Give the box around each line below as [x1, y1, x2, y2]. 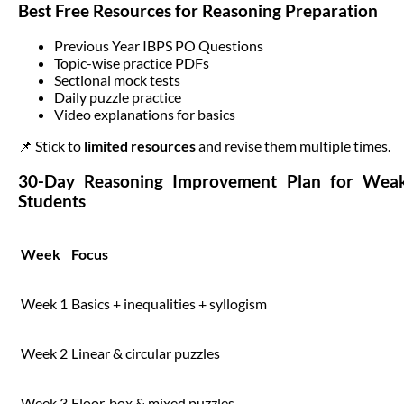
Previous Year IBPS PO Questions [54, 37, 263, 55]
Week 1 [21, 294, 68, 312]
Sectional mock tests [54, 71, 180, 89]
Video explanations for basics [54, 106, 235, 124]
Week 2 [21, 344, 68, 362]
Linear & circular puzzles [71, 344, 220, 362]
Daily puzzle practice [54, 88, 181, 106]
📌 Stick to [18, 137, 84, 155]
